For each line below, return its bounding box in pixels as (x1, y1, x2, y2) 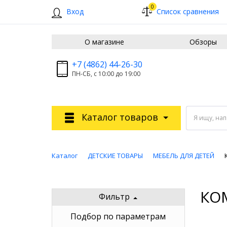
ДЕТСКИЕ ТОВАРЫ (88, 151, 143, 161)
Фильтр (99, 191, 130, 203)
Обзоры (189, 37, 217, 47)
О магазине (84, 37, 124, 47)
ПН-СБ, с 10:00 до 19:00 (72, 69, 140, 78)
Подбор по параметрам (70, 211, 166, 222)
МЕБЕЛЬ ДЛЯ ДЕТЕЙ (153, 151, 214, 161)
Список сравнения (157, 7, 219, 16)
